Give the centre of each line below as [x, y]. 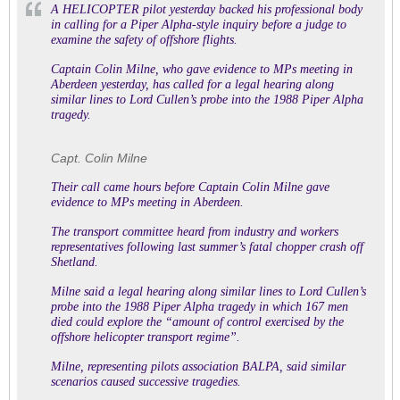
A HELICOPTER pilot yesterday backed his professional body [207, 9]
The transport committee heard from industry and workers [195, 232]
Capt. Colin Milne [99, 158]
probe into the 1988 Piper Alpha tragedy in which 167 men [200, 307]
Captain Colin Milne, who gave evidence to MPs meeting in [202, 69]
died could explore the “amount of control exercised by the [197, 322]
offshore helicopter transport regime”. [146, 337]
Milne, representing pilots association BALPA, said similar [198, 367]
